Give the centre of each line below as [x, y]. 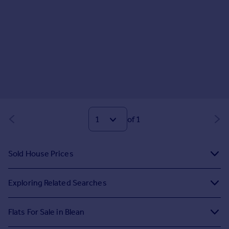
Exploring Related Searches [58, 183]
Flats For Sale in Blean [47, 212]
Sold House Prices [41, 154]
